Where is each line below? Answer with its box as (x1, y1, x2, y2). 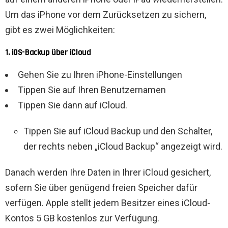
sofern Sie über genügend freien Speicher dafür (5, 182, 197, 193)
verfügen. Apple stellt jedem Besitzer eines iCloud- (5, 197, 210, 209)
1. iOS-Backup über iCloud (5, 47, 91, 59)
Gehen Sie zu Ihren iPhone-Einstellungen (18, 69, 182, 80)
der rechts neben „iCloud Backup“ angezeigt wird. (23, 141, 222, 152)
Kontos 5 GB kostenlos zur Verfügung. (5, 213, 159, 224)
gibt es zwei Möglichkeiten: (5, 24, 115, 36)
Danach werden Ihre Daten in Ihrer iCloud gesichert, (5, 167, 211, 178)
